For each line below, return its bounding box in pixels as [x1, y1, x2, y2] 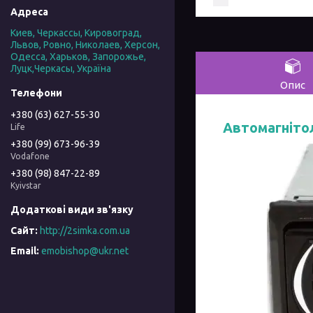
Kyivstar [10, 180, 41, 190]
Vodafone [10, 151, 50, 161]
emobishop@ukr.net [41, 245, 129, 257]
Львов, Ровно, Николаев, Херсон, [10, 39, 160, 51]
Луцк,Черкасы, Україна [10, 63, 111, 75]
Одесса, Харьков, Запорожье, [10, 51, 146, 63]
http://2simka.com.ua [40, 225, 130, 237]
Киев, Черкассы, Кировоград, [10, 27, 142, 39]
